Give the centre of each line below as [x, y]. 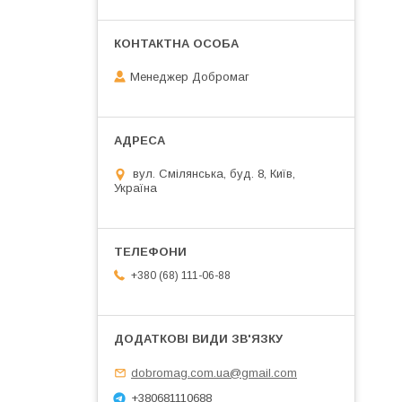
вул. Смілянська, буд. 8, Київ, [214, 174]
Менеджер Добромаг [190, 77]
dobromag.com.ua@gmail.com [214, 372]
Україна [135, 188]
